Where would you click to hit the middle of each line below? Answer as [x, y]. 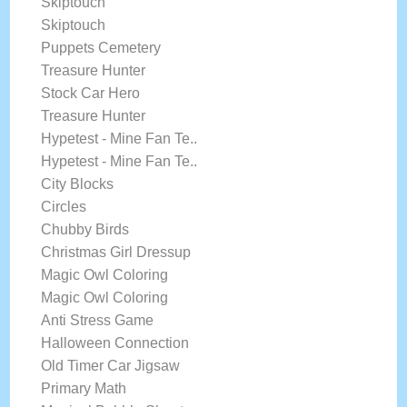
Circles [64, 207]
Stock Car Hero [91, 93]
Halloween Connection [115, 343]
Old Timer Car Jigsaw [111, 366]
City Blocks [78, 184]
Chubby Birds [85, 229]
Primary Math [84, 388]
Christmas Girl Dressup [116, 252]
